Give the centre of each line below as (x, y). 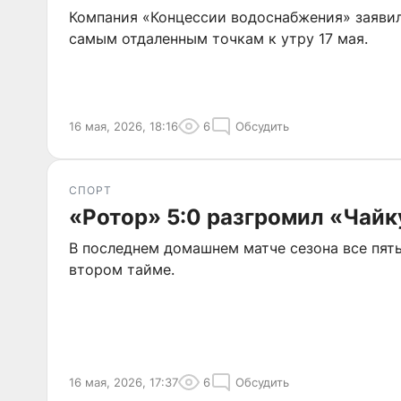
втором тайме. (122, 269)
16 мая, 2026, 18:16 (124, 126)
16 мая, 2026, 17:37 (124, 382)
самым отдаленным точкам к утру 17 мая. (218, 38)
